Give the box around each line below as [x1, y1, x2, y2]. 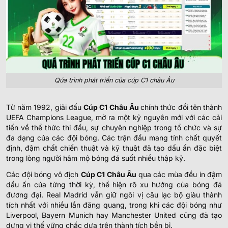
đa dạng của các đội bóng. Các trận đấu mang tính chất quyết [6, 133, 222, 142]
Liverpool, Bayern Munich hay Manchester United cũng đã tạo [6, 210, 222, 219]
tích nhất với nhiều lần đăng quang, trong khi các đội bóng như [6, 200, 222, 209]
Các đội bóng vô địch [6, 169, 81, 179]
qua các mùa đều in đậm [138, 169, 222, 179]
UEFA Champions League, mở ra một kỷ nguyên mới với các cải [6, 112, 222, 122]
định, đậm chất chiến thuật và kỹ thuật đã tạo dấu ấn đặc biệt [6, 143, 222, 152]
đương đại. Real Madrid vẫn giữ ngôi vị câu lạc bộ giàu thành [6, 190, 222, 199]
